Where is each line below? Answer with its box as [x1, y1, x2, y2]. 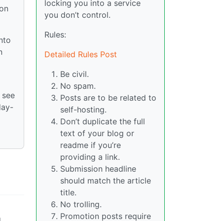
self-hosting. [60, 105, 107, 115]
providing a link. [60, 152, 120, 162]
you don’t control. [44, 10, 110, 20]
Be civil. [60, 69, 89, 79]
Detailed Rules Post [44, 49, 117, 60]
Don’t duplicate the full [60, 116, 145, 127]
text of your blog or [60, 128, 134, 139]
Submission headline [60, 164, 136, 174]
